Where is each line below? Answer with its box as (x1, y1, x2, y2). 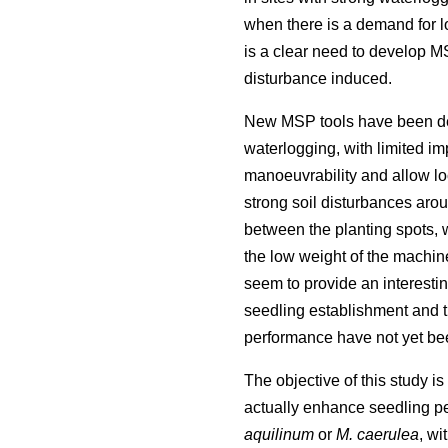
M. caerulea (336, 426, 419, 444)
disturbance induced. (244, 70, 392, 88)
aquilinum (244, 426, 318, 444)
